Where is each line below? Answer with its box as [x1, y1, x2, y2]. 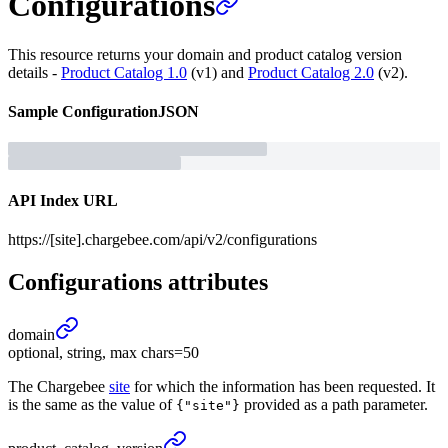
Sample [8, 103, 58, 121]
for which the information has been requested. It [130, 377, 435, 395]
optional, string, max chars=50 [8, 343, 199, 361]
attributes [162, 268, 268, 295]
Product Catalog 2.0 [248, 63, 374, 81]
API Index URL [8, 191, 118, 209]
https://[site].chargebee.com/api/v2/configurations [8, 230, 317, 248]
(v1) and [187, 63, 248, 81]
